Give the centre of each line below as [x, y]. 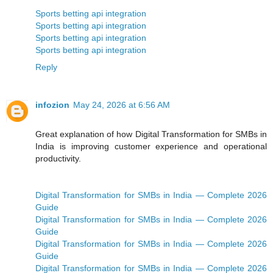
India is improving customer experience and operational [151, 146]
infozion [52, 105]
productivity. [58, 158]
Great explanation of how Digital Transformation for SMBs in [151, 134]
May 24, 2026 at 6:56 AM [122, 105]
